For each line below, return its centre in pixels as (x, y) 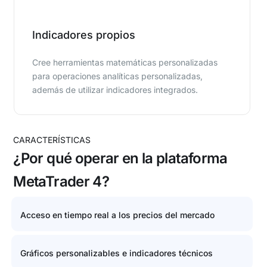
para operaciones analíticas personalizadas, (118, 76)
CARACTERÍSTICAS (52, 139)
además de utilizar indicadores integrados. (115, 89)
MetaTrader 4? (61, 181)
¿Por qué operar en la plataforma (120, 158)
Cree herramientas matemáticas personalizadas (125, 62)
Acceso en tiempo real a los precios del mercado (117, 215)
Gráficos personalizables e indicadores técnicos (116, 253)
